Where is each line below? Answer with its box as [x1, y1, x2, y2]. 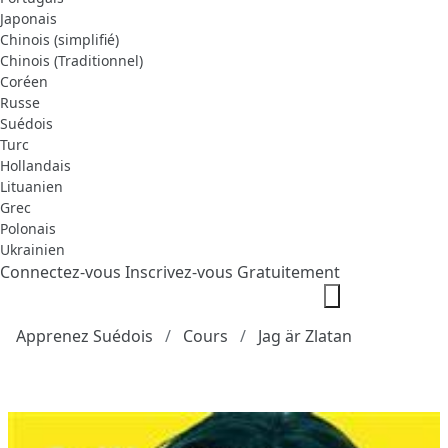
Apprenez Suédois [16, 325, 153, 348]
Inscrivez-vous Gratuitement [125, 261, 340, 284]
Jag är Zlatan [258, 325, 352, 348]
